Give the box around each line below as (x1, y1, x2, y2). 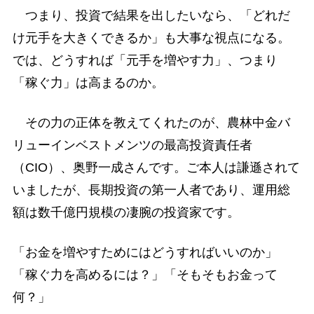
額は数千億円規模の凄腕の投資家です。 (12, 205, 240, 219)
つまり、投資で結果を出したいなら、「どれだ (12, 8, 290, 22)
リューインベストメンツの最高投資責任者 (12, 137, 252, 152)
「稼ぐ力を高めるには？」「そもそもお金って (12, 268, 278, 282)
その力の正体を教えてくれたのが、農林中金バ (12, 115, 290, 130)
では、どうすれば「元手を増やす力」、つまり (12, 53, 278, 67)
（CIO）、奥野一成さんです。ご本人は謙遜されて (12, 160, 300, 175)
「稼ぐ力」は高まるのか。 (12, 75, 164, 90)
